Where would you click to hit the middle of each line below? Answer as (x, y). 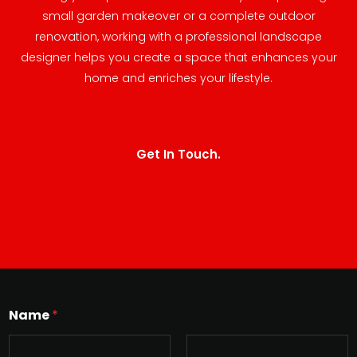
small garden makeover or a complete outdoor (178, 16)
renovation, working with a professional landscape (178, 36)
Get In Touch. (178, 154)
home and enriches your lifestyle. (178, 78)
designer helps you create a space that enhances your (178, 57)
